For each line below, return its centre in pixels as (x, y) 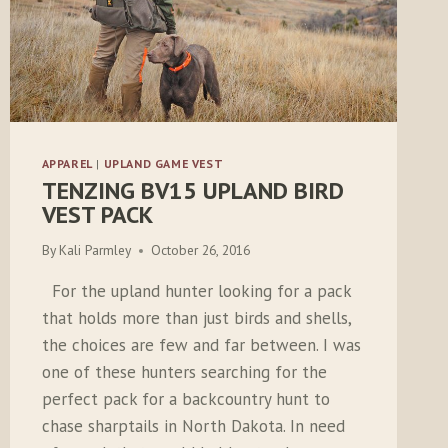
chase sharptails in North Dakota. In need (193, 426)
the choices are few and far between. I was (201, 345)
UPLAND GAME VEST (163, 163)
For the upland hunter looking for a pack (196, 291)
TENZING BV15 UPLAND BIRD (192, 190)
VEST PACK (97, 214)
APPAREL (67, 163)
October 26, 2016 (200, 250)
